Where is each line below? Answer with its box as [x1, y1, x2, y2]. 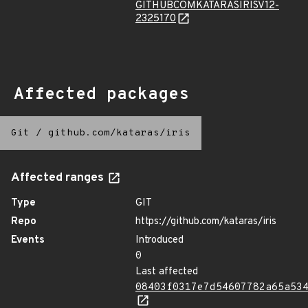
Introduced [135, 234, 184, 247]
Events [11, 234, 45, 247]
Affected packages [14, 85, 189, 105]
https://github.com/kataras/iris [135, 215, 276, 228]
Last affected [135, 265, 198, 278]
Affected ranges [11, 170, 107, 186]
